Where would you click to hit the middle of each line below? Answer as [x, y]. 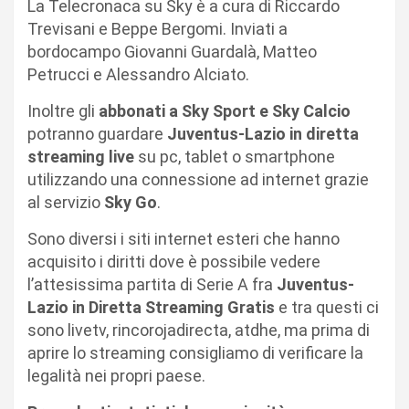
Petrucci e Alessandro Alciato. [138, 74]
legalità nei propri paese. [116, 375]
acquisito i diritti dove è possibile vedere [174, 261]
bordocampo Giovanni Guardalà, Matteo [172, 51]
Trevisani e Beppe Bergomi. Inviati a [157, 28]
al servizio [66, 202]
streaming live [81, 156]
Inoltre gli [63, 110]
